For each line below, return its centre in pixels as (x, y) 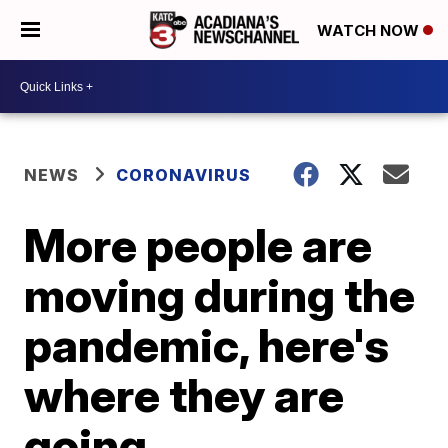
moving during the (220, 295)
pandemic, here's (207, 345)
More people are (198, 245)
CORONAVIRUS (184, 175)
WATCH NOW (370, 31)
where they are (184, 395)
